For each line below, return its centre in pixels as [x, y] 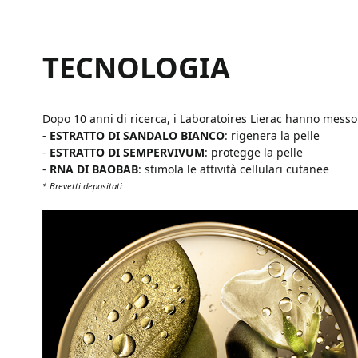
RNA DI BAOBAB [94, 169]
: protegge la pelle [254, 152]
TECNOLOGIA [136, 67]
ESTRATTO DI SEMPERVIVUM [127, 152]
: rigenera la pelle [272, 135]
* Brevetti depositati [82, 185]
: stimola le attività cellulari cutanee [234, 169]
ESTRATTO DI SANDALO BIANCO [137, 135]
